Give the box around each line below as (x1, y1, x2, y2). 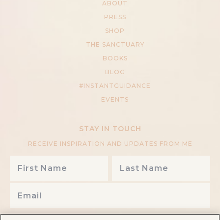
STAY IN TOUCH (79, 124, 141, 134)
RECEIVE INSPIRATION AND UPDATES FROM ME (27, 140, 192, 148)
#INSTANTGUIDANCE (79, 82, 151, 90)
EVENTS (101, 96, 129, 104)
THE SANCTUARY (85, 41, 144, 49)
